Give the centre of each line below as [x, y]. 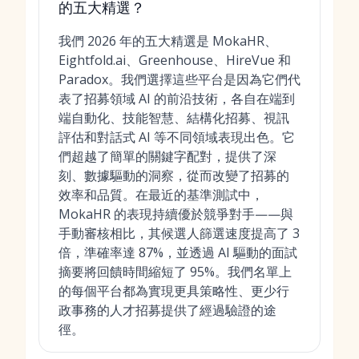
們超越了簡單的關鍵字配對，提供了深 [167, 156]
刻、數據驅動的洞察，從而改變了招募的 [174, 175]
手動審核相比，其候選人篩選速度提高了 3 [179, 233]
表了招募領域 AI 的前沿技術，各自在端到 [177, 99]
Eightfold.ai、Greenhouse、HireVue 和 [175, 60]
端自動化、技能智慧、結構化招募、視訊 [174, 118]
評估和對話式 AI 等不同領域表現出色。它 [177, 137]
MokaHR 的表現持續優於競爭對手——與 [176, 214]
